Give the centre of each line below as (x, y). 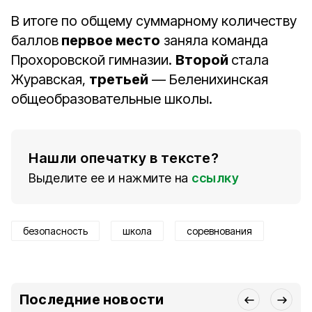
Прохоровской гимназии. (93, 60)
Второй (203, 60)
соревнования (219, 231)
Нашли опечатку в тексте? (124, 158)
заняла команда (214, 40)
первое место (109, 40)
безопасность (55, 231)
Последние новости (92, 299)
